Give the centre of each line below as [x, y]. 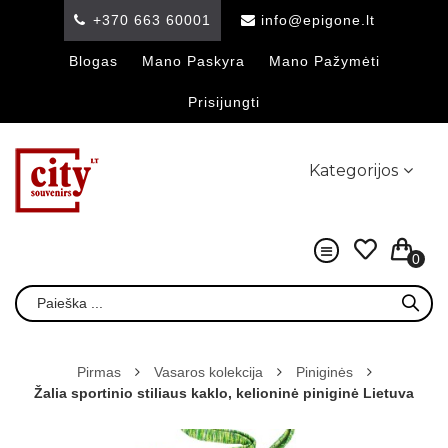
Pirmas [98, 372]
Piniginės [324, 372]
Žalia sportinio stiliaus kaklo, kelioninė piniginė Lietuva [224, 393]
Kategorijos [353, 170]
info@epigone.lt [317, 20]
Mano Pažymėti [324, 61]
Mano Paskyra [193, 61]
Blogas [93, 61]
